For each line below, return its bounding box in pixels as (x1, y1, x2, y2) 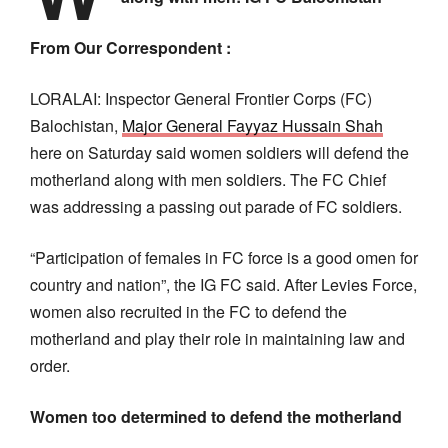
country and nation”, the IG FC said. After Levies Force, (30, 272, 417, 296)
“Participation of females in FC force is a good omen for (30, 245, 418, 269)
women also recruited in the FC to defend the (30, 299, 347, 323)
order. (30, 353, 70, 377)
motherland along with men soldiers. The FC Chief (30, 167, 386, 191)
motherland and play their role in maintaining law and (30, 326, 405, 350)
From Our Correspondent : (30, 35, 231, 59)
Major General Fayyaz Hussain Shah (122, 113, 383, 137)
